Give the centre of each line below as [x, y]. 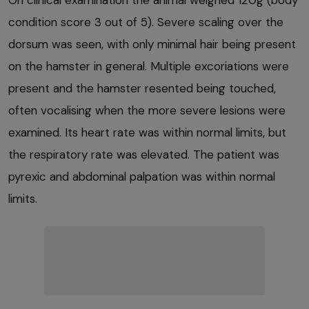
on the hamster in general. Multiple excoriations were [149, 67]
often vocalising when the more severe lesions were [147, 111]
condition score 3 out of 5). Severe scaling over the [146, 22]
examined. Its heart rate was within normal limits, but [147, 133]
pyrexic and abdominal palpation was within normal [142, 177]
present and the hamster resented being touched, [142, 89]
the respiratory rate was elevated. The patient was [144, 155]
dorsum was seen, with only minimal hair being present [152, 44]
